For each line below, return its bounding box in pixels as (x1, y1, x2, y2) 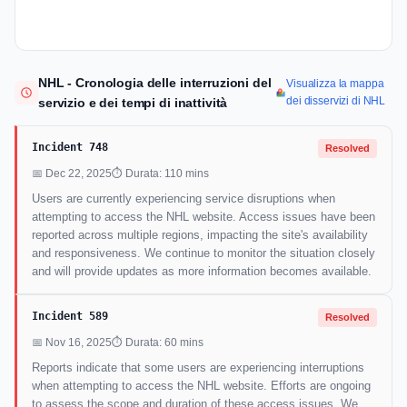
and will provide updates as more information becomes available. (32, 264, 372, 279)
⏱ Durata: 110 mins (112, 167, 209, 181)
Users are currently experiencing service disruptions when (32, 192, 335, 206)
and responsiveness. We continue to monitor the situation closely (32, 246, 375, 261)
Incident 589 (32, 310, 108, 323)
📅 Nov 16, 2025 (32, 336, 112, 350)
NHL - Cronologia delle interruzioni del (38, 75, 272, 91)
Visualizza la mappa (286, 77, 384, 91)
